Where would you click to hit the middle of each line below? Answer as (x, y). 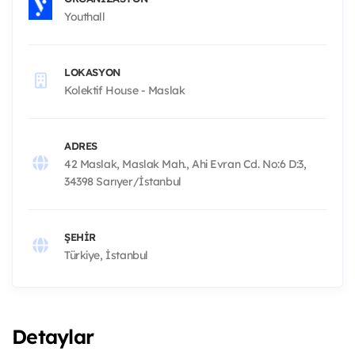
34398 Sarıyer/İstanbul (123, 181)
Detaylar (53, 336)
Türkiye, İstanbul (106, 255)
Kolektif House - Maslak (125, 90)
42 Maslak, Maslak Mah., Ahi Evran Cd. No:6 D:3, (185, 164)
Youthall (85, 16)
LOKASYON (92, 72)
